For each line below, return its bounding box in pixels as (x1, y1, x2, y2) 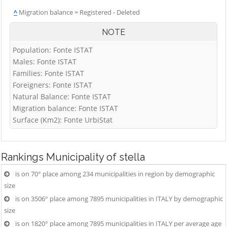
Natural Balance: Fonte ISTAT (13, 92, 111, 101)
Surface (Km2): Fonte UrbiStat (13, 115, 112, 125)
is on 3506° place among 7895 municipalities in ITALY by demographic (15, 194, 223, 203)
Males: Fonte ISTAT (13, 57, 77, 66)
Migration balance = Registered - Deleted (17, 8, 140, 17)
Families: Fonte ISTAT (13, 68, 84, 78)
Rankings (1, 151, 46, 163)
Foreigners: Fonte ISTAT (13, 80, 92, 90)
